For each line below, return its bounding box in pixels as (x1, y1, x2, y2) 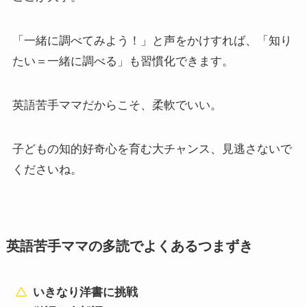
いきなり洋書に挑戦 (32, 285, 138, 299)
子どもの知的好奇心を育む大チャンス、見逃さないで (12, 142, 292, 156)
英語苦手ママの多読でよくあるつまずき (5, 238, 253, 254)
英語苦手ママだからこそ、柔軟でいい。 (12, 98, 222, 112)
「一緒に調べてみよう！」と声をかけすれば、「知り (12, 34, 292, 47)
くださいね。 (12, 162, 82, 176)
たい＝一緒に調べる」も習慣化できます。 (12, 54, 234, 68)
